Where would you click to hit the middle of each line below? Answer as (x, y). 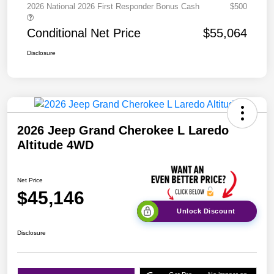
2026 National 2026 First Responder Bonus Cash (113, 6)
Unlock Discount (206, 211)
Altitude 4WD (55, 145)
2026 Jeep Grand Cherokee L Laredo (123, 130)
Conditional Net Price (84, 33)
